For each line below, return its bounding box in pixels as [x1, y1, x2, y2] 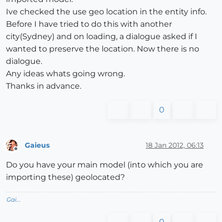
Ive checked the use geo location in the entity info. [6, 7, 207, 17]
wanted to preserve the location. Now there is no [6, 44, 199, 54]
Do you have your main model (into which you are [6, 160, 203, 170]
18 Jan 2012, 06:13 [146, 140, 204, 150]
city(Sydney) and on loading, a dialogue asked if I [6, 32, 197, 42]
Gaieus [25, 140, 50, 150]
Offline [15, 149, 35, 157]
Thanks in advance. [6, 81, 81, 91]
